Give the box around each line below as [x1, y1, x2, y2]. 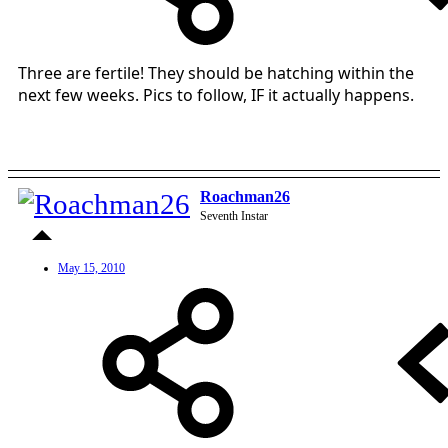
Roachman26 [200, 187, 290, 205]
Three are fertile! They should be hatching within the [18, 61, 414, 84]
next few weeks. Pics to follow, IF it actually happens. [18, 83, 414, 106]
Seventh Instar [200, 208, 268, 223]
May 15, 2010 [58, 260, 125, 275]
